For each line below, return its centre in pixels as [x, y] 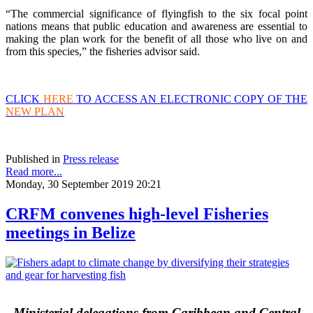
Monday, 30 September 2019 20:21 [83, 184]
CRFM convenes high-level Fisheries [137, 213]
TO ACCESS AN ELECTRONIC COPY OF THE [190, 99]
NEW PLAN [35, 111]
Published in [33, 159]
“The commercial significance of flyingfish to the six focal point [156, 13]
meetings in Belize [71, 232]
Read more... [34, 171]
